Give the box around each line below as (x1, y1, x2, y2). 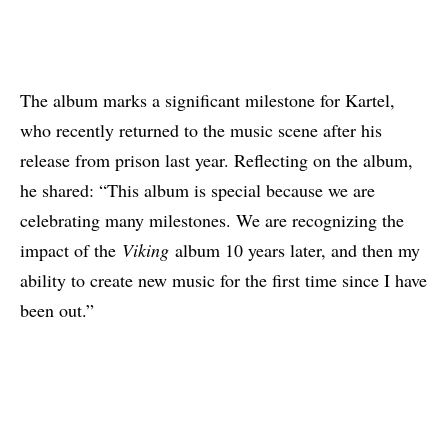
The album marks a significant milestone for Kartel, (20, 87, 395, 112)
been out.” (20, 297, 94, 322)
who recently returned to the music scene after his (20, 117, 382, 142)
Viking (122, 237, 169, 262)
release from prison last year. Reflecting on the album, (20, 147, 413, 172)
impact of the (20, 237, 122, 262)
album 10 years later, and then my (169, 237, 420, 262)
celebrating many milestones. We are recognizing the (20, 207, 404, 232)
